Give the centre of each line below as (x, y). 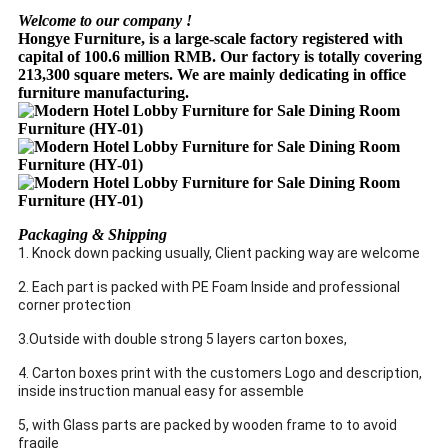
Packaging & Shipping (92, 234)
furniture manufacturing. (103, 92)
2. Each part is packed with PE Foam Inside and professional (209, 286)
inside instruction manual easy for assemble (161, 390)
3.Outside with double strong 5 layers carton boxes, (182, 338)
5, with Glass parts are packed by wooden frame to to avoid (207, 424)
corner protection (74, 304)
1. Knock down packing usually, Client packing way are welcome (219, 252)
